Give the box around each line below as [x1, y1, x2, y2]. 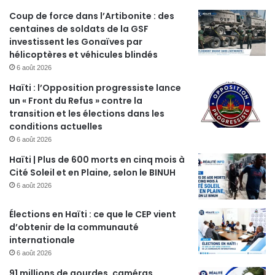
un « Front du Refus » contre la [9, 95, 142, 107]
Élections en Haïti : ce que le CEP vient [9, 208, 176, 221]
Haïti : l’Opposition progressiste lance [9, 82, 181, 95]
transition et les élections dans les [9, 107, 165, 120]
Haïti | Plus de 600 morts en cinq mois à [9, 153, 185, 166]
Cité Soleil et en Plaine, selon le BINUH [9, 166, 176, 179]
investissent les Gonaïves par [9, 36, 142, 48]
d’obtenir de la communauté [9, 221, 139, 234]
